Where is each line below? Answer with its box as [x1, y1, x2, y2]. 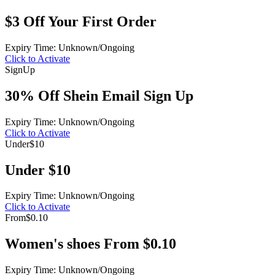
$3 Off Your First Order [5, 13, 157, 29]
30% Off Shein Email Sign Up [5, 87, 193, 104]
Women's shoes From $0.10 [5, 236, 176, 252]
